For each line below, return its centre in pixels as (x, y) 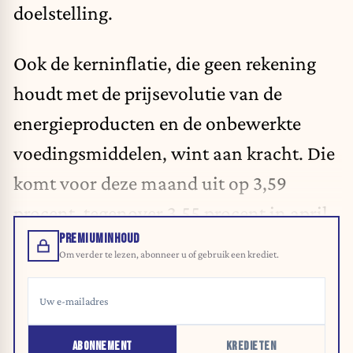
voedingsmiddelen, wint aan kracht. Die (174, 152)
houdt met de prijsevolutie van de (148, 93)
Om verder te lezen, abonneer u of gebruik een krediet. (169, 255)
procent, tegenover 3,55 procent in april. (173, 212)
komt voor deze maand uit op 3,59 (150, 182)
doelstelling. (63, 13)
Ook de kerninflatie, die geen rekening (165, 63)
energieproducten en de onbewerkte (157, 123)
